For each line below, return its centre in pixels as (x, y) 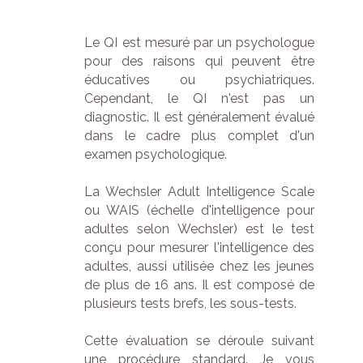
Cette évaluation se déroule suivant (200, 341)
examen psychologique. (156, 154)
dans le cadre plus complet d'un (200, 136)
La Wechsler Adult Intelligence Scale (200, 192)
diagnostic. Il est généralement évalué (200, 117)
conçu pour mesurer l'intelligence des (200, 248)
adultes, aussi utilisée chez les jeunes (200, 266)
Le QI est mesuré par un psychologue (200, 43)
